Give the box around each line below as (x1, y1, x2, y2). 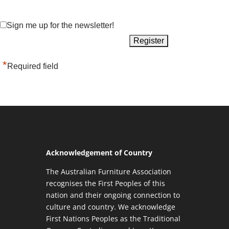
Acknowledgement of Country (45, 147, 152, 157)
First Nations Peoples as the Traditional (45, 213, 180, 223)
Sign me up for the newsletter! (7, 20, 114, 30)
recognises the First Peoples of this (45, 178, 165, 188)
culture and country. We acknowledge (45, 201, 175, 212)
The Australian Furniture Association (45, 166, 171, 176)
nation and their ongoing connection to (45, 190, 180, 200)
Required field (7, 61, 58, 71)
